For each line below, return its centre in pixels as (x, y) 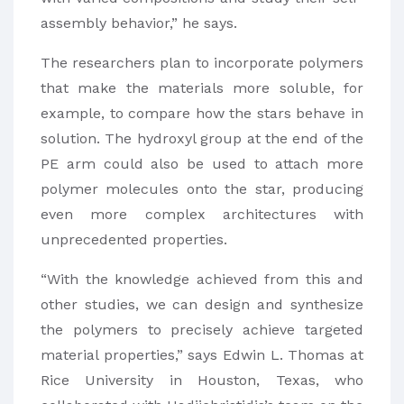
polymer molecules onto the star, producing (202, 189)
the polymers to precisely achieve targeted (202, 330)
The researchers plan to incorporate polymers (202, 63)
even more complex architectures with (202, 215)
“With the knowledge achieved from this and (202, 280)
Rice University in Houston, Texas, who (202, 381)
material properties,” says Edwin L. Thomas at (202, 355)
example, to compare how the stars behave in (202, 114)
